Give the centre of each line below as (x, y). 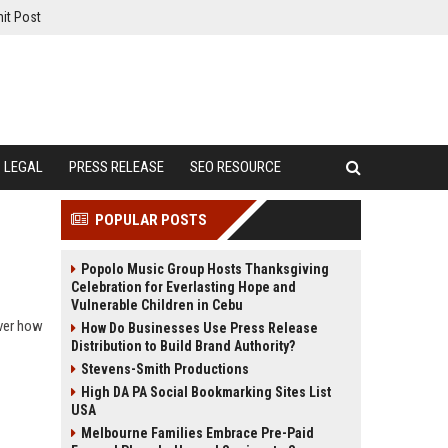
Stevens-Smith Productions (165, 369)
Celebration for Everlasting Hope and (183, 287)
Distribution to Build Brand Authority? (183, 346)
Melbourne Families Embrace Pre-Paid (197, 433)
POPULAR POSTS (151, 220)
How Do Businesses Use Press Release (199, 328)
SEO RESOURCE (235, 167)
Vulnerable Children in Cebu (157, 305)
